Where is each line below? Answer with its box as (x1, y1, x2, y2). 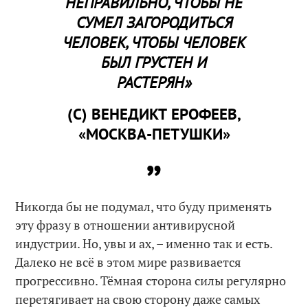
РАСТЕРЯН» (117, 71, 191, 92)
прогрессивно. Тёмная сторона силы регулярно (15, 272, 287, 289)
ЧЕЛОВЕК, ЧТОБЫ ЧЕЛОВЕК (63, 31, 245, 52)
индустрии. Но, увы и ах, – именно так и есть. (15, 235, 273, 252)
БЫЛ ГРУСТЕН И (101, 51, 207, 72)
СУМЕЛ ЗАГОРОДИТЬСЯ (76, 11, 232, 32)
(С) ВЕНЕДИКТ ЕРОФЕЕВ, (67, 103, 241, 124)
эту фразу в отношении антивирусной (15, 217, 236, 233)
